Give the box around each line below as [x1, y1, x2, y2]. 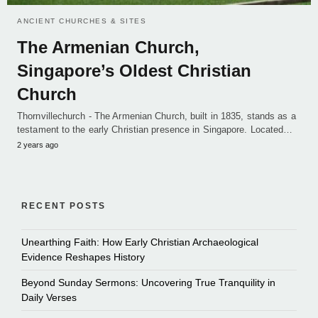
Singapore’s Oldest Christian [17, 60, 251, 80]
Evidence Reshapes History [21, 251, 145, 263]
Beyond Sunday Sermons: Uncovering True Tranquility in [21, 276, 275, 288]
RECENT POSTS [21, 200, 106, 211]
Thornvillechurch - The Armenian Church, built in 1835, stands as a [17, 110, 296, 121]
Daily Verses [21, 291, 77, 303]
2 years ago [17, 140, 58, 149]
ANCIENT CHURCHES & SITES [17, 16, 146, 25]
